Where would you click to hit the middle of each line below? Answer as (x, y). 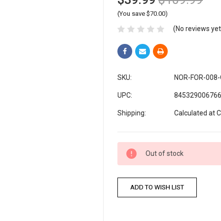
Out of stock (165, 153)
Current (128, 147)
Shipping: (132, 113)
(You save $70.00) (143, 14)
